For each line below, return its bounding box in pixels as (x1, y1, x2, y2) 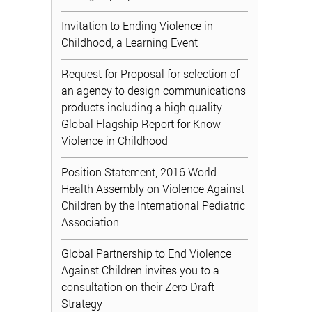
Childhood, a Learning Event (61, 35, 198, 49)
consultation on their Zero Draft (61, 279, 215, 294)
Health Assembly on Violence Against (61, 181, 245, 196)
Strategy (61, 296, 103, 311)
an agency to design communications (61, 83, 247, 97)
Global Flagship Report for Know (61, 116, 221, 131)
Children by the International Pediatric (61, 198, 246, 212)
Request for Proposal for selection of (61, 66, 240, 81)
